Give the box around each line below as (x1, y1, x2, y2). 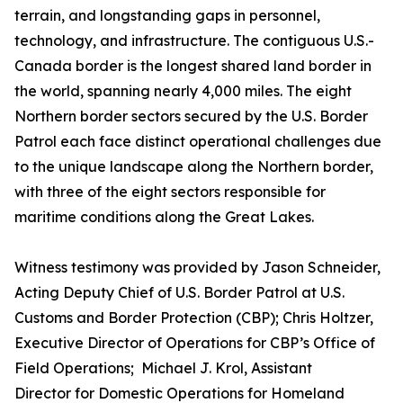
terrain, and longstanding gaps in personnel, (14, 6, 320, 24)
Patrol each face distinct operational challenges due (14, 132, 381, 150)
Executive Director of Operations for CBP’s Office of (14, 334, 375, 352)
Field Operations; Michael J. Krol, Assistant (14, 359, 312, 377)
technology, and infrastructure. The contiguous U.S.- (14, 31, 374, 49)
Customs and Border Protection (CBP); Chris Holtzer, (14, 309, 373, 327)
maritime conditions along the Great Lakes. (14, 208, 314, 226)
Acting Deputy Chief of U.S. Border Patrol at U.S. (14, 283, 345, 301)
